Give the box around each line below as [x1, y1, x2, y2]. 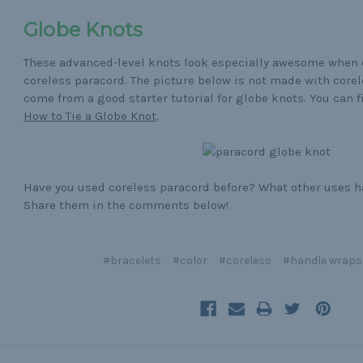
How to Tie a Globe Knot [23, 108, 156, 123]
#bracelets [102, 254, 161, 268]
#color [172, 254, 207, 268]
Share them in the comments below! [23, 198, 228, 213]
